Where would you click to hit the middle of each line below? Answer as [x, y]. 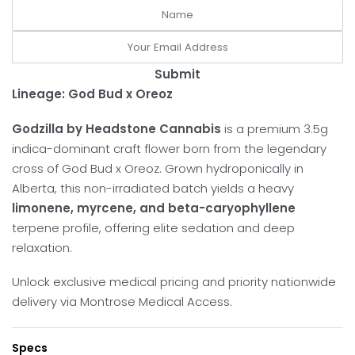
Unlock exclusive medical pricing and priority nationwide [174, 282]
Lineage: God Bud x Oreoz [92, 94]
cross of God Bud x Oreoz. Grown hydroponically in [158, 168]
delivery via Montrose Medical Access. [122, 302]
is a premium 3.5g [275, 128]
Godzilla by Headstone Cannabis [116, 128]
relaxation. [42, 247]
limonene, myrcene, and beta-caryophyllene [154, 208]
